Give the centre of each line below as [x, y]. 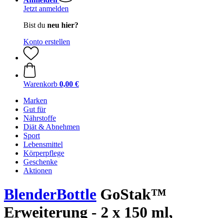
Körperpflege [44, 153]
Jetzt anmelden [46, 9]
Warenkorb [40, 84]
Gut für [35, 109]
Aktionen [38, 171]
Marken [35, 100]
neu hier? [63, 25]
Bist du [35, 25]
